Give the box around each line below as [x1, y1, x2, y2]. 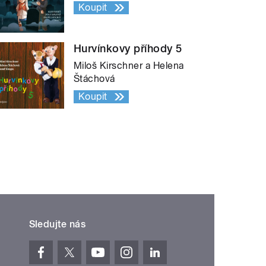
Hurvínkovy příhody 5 [74, 42, 182, 55]
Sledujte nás [28, 218, 86, 230]
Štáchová [74, 73, 115, 85]
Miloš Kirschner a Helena [74, 60, 184, 72]
